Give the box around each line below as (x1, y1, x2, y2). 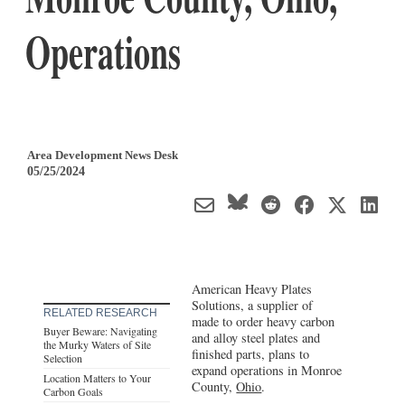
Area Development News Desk (27, 147, 178, 162)
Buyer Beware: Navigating (43, 323, 157, 338)
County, (192, 377, 237, 395)
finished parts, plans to (192, 344, 310, 363)
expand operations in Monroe (192, 361, 343, 379)
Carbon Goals (43, 383, 103, 399)
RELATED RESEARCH (43, 306, 157, 319)
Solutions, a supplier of (192, 296, 314, 314)
